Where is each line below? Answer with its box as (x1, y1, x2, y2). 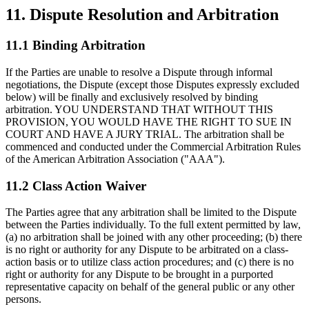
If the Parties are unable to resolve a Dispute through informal (6, 66, 272, 78)
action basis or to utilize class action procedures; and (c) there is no (6, 256, 294, 268)
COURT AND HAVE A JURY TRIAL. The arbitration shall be (6, 128, 284, 140)
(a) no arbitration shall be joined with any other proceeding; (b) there (6, 231, 302, 243)
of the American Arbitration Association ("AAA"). (6, 152, 225, 165)
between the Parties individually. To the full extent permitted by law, (6, 219, 301, 231)
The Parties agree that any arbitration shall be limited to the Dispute (6, 206, 297, 219)
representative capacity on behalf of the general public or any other (6, 281, 295, 293)
